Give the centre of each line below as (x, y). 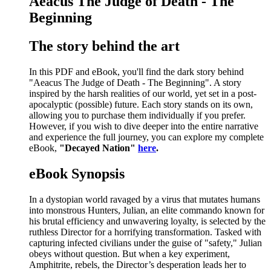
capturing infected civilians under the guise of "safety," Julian (145, 243)
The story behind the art (104, 46)
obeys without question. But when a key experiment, (129, 253)
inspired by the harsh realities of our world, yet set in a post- (143, 94)
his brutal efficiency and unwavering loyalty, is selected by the (147, 221)
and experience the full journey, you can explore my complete (146, 137)
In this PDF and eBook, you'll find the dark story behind (136, 72)
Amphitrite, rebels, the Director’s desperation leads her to (138, 264)
